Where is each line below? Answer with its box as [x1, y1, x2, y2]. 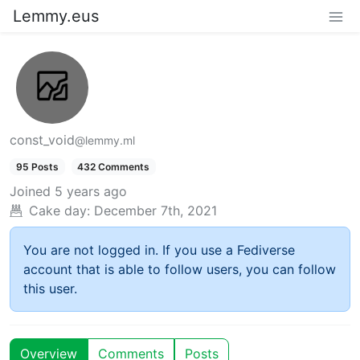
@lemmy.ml [75, 133, 135, 147]
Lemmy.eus [13, 6, 99, 26]
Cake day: [29, 202, 90, 219]
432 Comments [77, 160, 150, 173]
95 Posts [15, 160, 59, 173]
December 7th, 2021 [94, 202, 217, 219]
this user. [23, 280, 77, 297]
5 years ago [55, 182, 127, 199]
